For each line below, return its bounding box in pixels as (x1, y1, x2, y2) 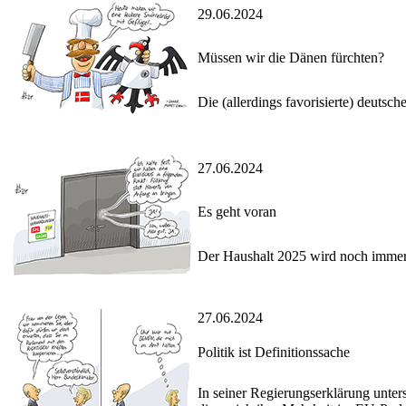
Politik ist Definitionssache (198, 344, 350, 361)
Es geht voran (198, 204, 276, 220)
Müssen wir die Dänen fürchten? (198, 50, 384, 66)
